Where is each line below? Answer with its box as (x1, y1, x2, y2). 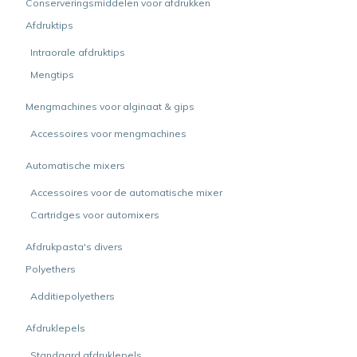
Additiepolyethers (30, 290, 115, 302)
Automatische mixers (25, 159, 125, 171)
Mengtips (30, 69, 74, 80)
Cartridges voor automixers (30, 209, 159, 221)
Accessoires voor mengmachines (30, 127, 186, 139)
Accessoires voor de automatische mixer (30, 186, 222, 198)
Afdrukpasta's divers (25, 241, 123, 253)
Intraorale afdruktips (30, 46, 125, 58)
